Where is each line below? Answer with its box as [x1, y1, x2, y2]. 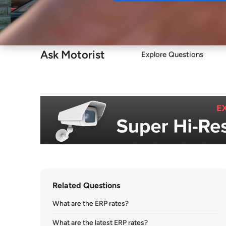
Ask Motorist [40, 47, 105, 62]
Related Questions [52, 181, 120, 190]
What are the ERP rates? [52, 199, 129, 208]
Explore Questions [141, 50, 203, 59]
